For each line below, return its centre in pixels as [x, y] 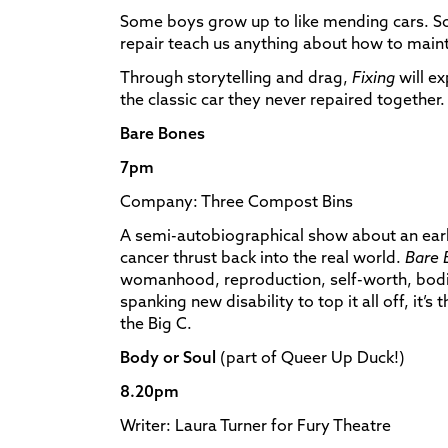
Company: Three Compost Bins [236, 200]
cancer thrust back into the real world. [262, 256]
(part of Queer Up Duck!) [312, 356]
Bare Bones [162, 132]
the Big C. [156, 322]
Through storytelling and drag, [236, 76]
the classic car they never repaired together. [282, 98]
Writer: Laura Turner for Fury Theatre [255, 424]
